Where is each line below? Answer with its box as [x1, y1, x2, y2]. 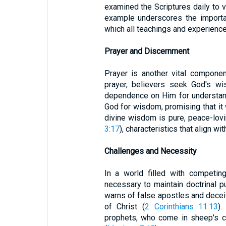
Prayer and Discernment [104, 46, 189, 56]
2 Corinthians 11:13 [144, 202, 218, 211]
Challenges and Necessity [104, 146, 197, 156]
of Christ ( [104, 202, 145, 211]
